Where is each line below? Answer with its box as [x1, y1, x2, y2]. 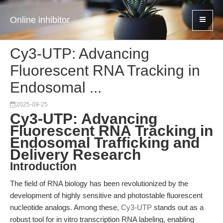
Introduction [10, 160, 77, 173]
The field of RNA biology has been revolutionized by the [10, 179, 188, 188]
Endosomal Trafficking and [10, 134, 200, 151]
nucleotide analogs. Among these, [10, 203, 121, 212]
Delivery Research [10, 146, 141, 163]
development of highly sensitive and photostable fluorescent [10, 191, 203, 200]
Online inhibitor [10, 15, 70, 25]
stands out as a [152, 203, 204, 212]
